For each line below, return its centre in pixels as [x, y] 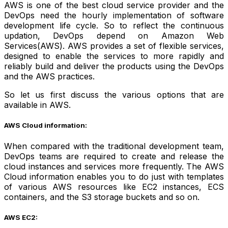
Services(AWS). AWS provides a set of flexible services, [114, 46]
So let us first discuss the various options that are [114, 95]
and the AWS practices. [49, 77]
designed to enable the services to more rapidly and [114, 56]
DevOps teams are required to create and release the [114, 156]
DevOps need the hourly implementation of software [114, 16]
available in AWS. [37, 105]
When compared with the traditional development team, [114, 146]
